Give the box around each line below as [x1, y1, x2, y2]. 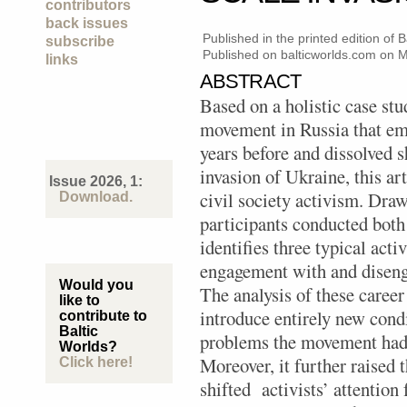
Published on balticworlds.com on [203, 47, 399, 62]
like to [59, 293, 100, 308]
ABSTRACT [200, 70, 301, 93]
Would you [59, 277, 134, 293]
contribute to [59, 308, 147, 323]
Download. [59, 189, 133, 204]
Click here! [59, 354, 133, 370]
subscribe [45, 34, 114, 49]
